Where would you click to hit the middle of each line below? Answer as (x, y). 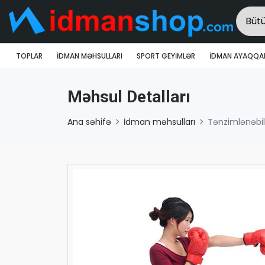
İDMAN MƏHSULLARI (90, 56)
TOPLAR (29, 56)
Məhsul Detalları (129, 96)
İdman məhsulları (159, 122)
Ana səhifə (89, 122)
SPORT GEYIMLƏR (166, 56)
